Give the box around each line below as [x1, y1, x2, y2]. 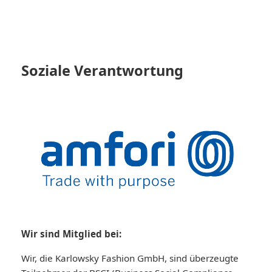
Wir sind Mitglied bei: [21, 227, 121, 240]
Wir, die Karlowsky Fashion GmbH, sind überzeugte [21, 251, 239, 264]
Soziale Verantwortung [21, 60, 183, 80]
